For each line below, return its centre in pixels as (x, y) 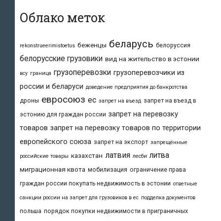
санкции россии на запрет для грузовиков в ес (79, 198)
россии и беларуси (52, 87)
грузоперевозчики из (149, 73)
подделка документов (168, 198)
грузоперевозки (82, 73)
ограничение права (158, 170)
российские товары (44, 156)
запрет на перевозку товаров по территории (126, 128)
